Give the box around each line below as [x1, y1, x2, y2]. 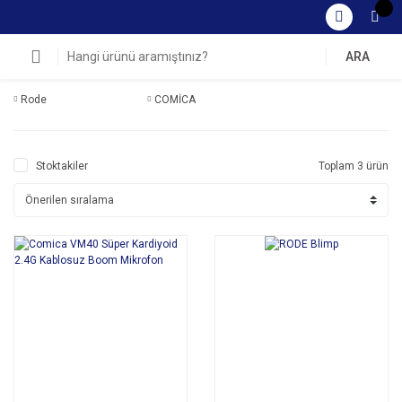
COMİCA [154, 93, 197, 106]
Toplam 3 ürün [319, 160, 389, 172]
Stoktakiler [36, 160, 88, 172]
